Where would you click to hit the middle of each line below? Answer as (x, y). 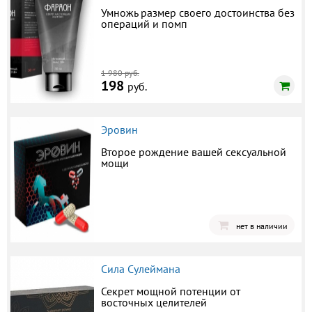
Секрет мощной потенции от (171, 291)
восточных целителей (154, 302)
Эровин (119, 129)
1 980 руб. (120, 72)
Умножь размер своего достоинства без (198, 12)
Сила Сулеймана (141, 268)
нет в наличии (262, 226)
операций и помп (144, 23)
